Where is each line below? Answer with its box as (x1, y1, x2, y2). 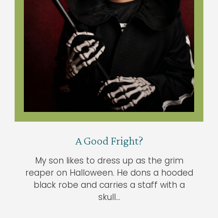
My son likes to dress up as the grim (35, 154, 183, 166)
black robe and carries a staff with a (33, 179, 185, 191)
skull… (98, 191, 120, 203)
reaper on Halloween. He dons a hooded (25, 166, 193, 179)
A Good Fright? (75, 133, 143, 147)
